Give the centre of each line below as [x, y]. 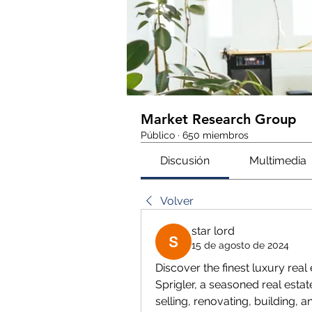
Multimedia [278, 160]
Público [158, 135]
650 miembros [216, 135]
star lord [213, 231]
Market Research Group [219, 119]
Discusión [185, 160]
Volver [177, 201]
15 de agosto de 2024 [240, 245]
